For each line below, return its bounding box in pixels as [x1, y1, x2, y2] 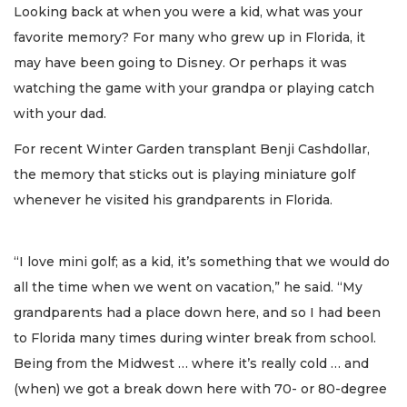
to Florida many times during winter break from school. [14, 330, 376, 347]
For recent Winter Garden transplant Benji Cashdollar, [14, 140, 370, 157]
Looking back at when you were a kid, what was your [14, 4, 362, 21]
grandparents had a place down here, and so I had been [14, 304, 381, 322]
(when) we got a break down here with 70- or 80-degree [14, 381, 387, 398]
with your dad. [14, 105, 106, 123]
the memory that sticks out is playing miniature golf [14, 165, 355, 183]
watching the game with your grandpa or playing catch [14, 80, 374, 97]
